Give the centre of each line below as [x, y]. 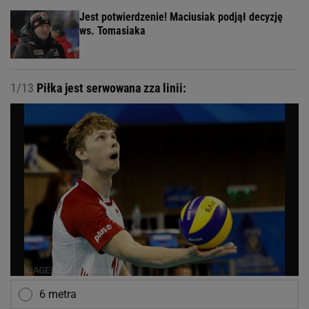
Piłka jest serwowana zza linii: [110, 88]
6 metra [58, 295]
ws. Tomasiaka [112, 31]
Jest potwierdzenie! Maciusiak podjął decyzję [181, 17]
